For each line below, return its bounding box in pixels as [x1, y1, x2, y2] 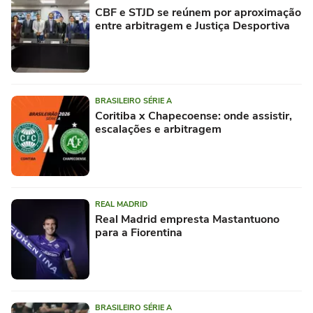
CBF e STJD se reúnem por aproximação [95, 4, 301, 20]
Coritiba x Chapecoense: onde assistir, [95, 108, 292, 124]
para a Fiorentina [95, 224, 182, 240]
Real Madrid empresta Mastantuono [95, 211, 279, 227]
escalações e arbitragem [95, 121, 221, 137]
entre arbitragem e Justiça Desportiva [95, 17, 290, 34]
